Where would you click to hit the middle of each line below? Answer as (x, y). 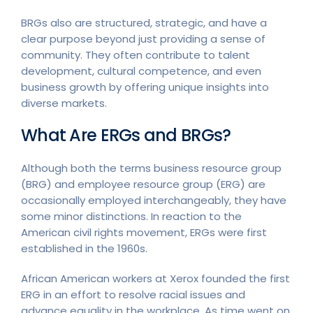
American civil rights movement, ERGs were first (144, 232)
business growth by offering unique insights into (145, 87)
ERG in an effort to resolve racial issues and (133, 294)
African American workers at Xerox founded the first (155, 278)
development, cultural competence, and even (141, 71)
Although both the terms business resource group (151, 168)
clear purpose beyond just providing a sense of (143, 38)
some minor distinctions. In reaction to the (131, 216)
